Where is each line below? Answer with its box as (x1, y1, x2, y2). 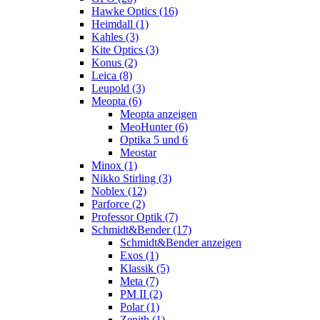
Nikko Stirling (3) (91, 171, 171, 184)
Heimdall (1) (91, 17, 149, 30)
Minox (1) (91, 159, 137, 171)
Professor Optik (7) (91, 210, 178, 223)
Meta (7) (120, 274, 159, 287)
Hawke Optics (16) (91, 4, 178, 17)
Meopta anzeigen (120, 107, 197, 120)
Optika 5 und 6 (120, 133, 188, 146)
